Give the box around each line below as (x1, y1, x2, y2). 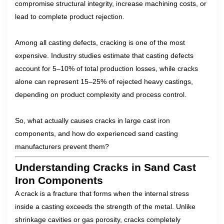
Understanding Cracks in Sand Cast (15, 161, 196, 173)
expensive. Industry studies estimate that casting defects (15, 51, 193, 59)
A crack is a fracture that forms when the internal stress (15, 189, 189, 197)
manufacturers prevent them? (15, 142, 109, 150)
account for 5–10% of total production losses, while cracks (15, 64, 198, 72)
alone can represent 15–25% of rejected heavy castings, (15, 77, 193, 85)
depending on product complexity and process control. (15, 90, 186, 98)
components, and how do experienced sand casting (15, 129, 178, 137)
